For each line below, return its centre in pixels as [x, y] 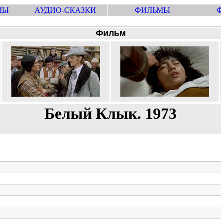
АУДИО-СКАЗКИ [65, 10]
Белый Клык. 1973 [110, 113]
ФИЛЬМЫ [152, 10]
